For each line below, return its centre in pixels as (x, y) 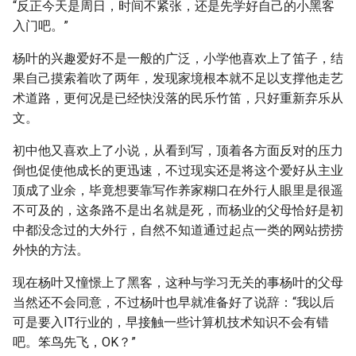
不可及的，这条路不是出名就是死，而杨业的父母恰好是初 (178, 210)
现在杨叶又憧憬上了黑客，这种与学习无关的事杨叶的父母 (178, 282)
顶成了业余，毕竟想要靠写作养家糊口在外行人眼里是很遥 (178, 190)
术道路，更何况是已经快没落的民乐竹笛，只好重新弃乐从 (178, 98)
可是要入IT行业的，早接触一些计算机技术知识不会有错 (171, 322)
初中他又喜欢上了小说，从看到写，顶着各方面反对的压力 (178, 151)
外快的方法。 (51, 250)
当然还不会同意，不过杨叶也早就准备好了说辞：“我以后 (174, 302)
